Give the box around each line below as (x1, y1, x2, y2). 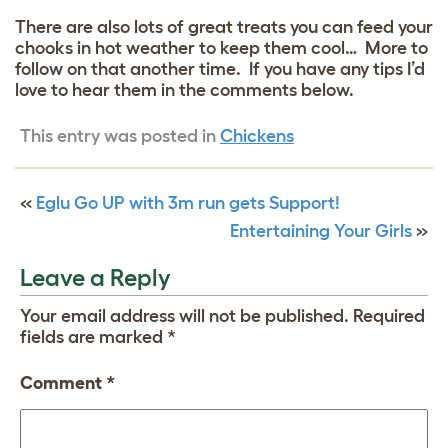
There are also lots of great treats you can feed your (15, 17, 433, 38)
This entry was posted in (20, 126, 220, 147)
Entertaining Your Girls (230, 221, 412, 242)
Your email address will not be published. (20, 306, 349, 327)
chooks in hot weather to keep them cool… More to (15, 38, 428, 59)
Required (353, 306, 425, 327)
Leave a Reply (20, 264, 171, 292)
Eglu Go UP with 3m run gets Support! (36, 193, 340, 214)
